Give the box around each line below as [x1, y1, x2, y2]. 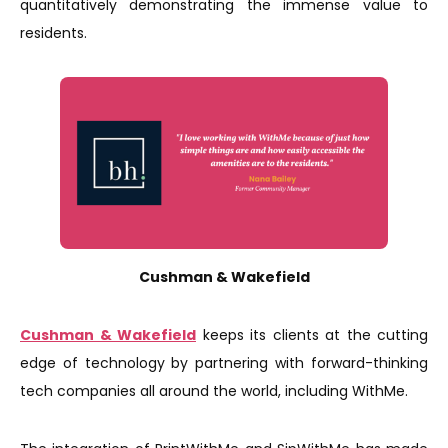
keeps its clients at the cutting [196, 324, 428, 345]
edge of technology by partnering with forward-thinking [20, 352, 428, 373]
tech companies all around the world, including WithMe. [20, 380, 412, 401]
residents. [20, 22, 91, 43]
